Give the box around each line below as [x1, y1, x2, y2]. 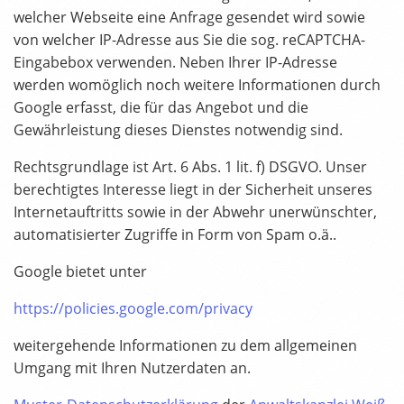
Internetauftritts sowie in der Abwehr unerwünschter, [14, 202, 377, 223]
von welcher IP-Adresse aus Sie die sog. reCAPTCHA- [14, 30, 365, 50]
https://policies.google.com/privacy [14, 298, 252, 319]
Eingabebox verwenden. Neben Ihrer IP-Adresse [14, 52, 337, 73]
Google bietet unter [14, 262, 147, 282]
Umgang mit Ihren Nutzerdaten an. [14, 358, 251, 379]
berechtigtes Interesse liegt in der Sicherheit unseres [14, 179, 372, 200]
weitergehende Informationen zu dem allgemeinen [14, 335, 357, 356]
